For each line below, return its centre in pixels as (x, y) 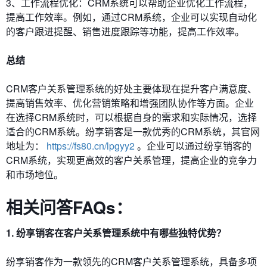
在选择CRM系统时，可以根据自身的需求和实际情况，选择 (131, 117)
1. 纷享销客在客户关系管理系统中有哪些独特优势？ (116, 233)
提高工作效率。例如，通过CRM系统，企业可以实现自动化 (131, 17)
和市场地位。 (35, 175)
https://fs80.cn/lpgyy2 (91, 146)
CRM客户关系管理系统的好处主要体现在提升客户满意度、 (131, 89)
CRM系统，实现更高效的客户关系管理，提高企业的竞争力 (131, 160)
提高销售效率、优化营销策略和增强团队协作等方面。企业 (130, 103)
